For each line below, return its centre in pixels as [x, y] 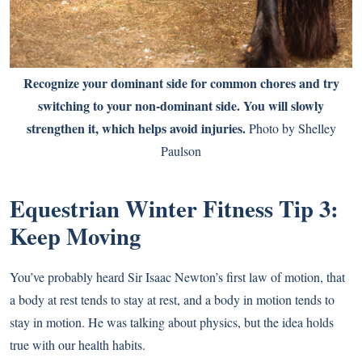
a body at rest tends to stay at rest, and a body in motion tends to [172, 300]
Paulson [181, 151]
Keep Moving [75, 236]
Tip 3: [309, 209]
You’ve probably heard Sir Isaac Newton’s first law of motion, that [177, 277]
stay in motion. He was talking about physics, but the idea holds [172, 322]
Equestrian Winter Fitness [144, 209]
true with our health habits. [78, 345]
